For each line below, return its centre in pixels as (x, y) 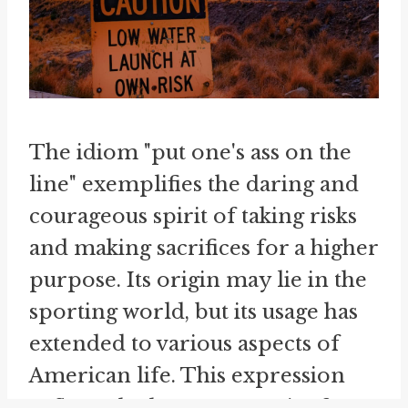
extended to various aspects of (184, 344)
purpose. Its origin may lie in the (198, 280)
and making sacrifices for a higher (204, 248)
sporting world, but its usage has (194, 312)
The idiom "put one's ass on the (190, 153)
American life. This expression (187, 376)
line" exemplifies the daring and (194, 184)
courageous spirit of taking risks (193, 216)
